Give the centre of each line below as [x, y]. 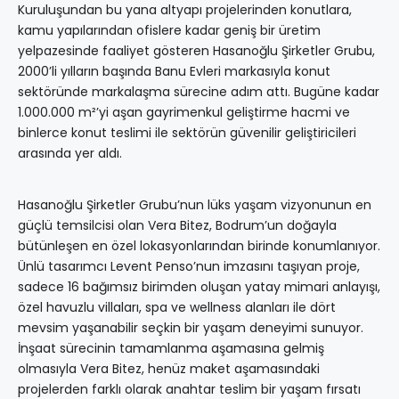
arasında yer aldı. [70, 154]
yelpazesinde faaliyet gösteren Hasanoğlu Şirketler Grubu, [196, 51]
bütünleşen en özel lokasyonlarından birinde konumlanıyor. [199, 246]
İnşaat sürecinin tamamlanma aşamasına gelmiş [171, 349]
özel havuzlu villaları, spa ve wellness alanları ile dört [177, 308]
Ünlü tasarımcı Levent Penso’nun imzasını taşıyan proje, [189, 267]
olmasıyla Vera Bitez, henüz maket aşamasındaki [169, 369]
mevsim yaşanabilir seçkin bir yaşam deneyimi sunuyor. [191, 328]
